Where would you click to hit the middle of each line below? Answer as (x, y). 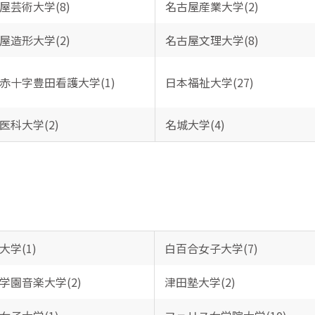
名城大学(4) (195, 124)
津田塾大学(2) (200, 282)
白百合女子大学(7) (211, 248)
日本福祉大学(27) (209, 82)
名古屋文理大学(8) (212, 40)
